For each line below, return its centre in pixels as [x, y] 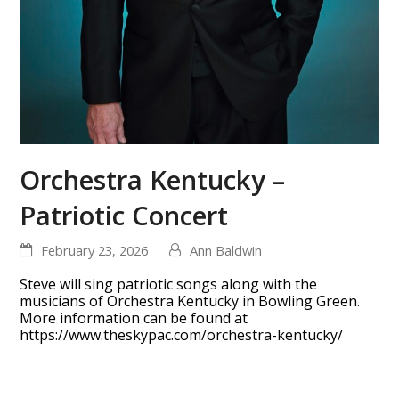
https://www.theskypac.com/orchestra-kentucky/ [182, 334]
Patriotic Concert [124, 216]
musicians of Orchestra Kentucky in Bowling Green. [190, 301]
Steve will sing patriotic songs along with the [169, 284]
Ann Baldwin [226, 250]
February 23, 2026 [95, 250]
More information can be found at [134, 318]
